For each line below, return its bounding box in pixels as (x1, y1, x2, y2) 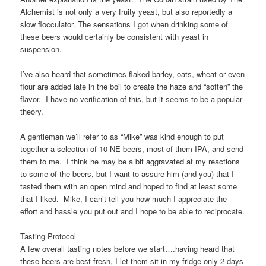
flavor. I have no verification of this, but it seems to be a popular (20, 93, 243, 104)
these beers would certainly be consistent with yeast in (20, 30, 209, 42)
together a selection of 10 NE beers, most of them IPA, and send (20, 143, 244, 155)
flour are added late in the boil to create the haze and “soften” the (20, 80, 243, 92)
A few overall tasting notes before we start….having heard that (20, 243, 235, 255)
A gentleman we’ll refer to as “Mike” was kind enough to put (20, 131, 224, 142)
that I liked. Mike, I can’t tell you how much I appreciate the (20, 193, 227, 205)
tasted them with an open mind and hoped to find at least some (20, 180, 237, 192)
